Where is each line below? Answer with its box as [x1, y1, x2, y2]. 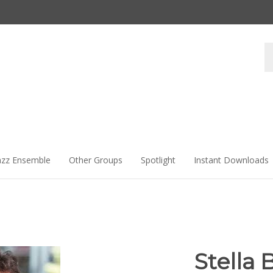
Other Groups [69, 154, 122, 166]
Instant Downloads [194, 154, 269, 166]
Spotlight [141, 154, 175, 166]
